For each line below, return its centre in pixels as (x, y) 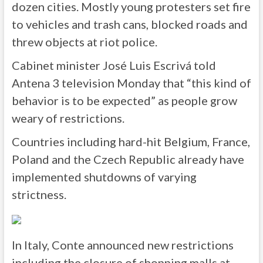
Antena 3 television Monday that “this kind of (131, 83)
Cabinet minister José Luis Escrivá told (114, 65)
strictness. (39, 194)
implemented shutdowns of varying (104, 177)
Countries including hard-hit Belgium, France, (131, 141)
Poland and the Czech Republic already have (128, 159)
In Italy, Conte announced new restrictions (122, 245)
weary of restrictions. (68, 118)
